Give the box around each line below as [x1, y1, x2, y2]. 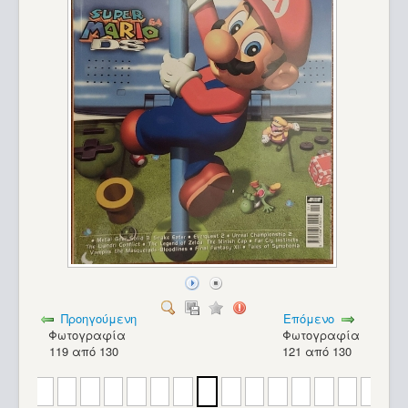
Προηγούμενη [61, 310, 138, 328]
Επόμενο [283, 310, 335, 328]
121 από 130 [282, 342, 360, 361]
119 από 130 [48, 342, 126, 361]
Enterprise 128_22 [51, 360, 147, 378]
